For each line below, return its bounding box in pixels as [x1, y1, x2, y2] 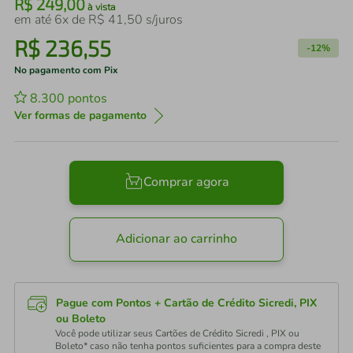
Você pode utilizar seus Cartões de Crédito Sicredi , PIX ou [55, 327, 299, 340]
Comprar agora [143, 173, 229, 191]
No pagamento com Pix [14, 64, 118, 76]
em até [14, 11, 54, 28]
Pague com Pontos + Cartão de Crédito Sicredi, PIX [56, 295, 317, 310]
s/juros [143, 11, 183, 28]
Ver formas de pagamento [14, 108, 147, 123]
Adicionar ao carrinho [116, 230, 237, 248]
